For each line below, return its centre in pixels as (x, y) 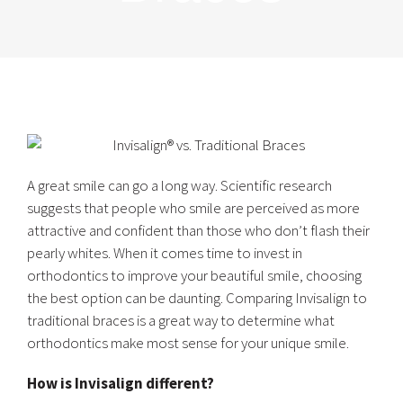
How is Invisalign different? (121, 383)
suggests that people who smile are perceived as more (193, 208)
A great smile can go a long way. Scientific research (179, 185)
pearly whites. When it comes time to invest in (165, 253)
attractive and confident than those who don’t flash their (198, 230)
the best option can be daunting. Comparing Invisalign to (197, 298)
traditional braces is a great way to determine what (181, 320)
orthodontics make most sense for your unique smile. (188, 343)
